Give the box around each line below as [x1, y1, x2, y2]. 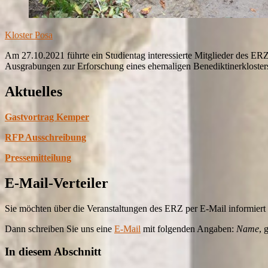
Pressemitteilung [5, 152, 71, 163]
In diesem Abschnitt [5, 245, 101, 258]
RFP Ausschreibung [5, 132, 86, 142]
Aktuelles [5, 83, 62, 99]
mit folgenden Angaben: [141, 223, 236, 234]
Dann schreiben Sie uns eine [5, 223, 114, 234]
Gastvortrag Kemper [5, 111, 89, 122]
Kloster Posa [5, 29, 53, 40]
